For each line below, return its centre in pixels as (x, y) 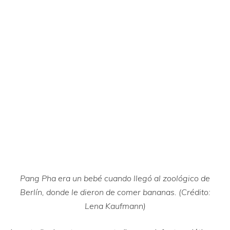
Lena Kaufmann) (115, 206)
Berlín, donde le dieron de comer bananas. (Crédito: (115, 192)
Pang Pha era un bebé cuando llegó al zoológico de (115, 178)
